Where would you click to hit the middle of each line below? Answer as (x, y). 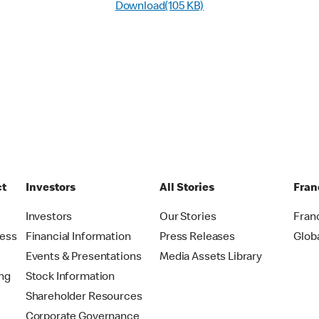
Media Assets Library (211, 258)
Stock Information (70, 278)
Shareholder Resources (84, 298)
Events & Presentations (83, 258)
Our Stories (188, 218)
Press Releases (197, 238)
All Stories (187, 189)
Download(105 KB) (159, 7)
